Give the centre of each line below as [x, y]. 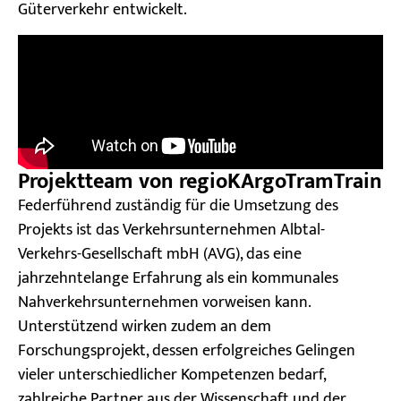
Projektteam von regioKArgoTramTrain [200, 182]
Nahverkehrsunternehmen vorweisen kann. [164, 303]
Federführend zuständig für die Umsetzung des [178, 206]
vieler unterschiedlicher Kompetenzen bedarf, [172, 375]
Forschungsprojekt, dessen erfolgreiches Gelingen [187, 351]
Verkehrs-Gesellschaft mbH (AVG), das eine [160, 255]
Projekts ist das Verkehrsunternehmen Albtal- [171, 230]
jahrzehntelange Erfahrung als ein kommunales [178, 279]
